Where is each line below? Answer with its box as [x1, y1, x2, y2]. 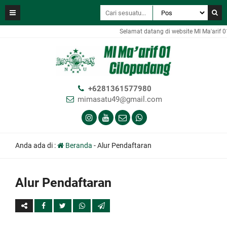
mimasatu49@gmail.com [77, 95, 162, 104]
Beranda [64, 141, 92, 149]
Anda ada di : [15, 141, 57, 149]
